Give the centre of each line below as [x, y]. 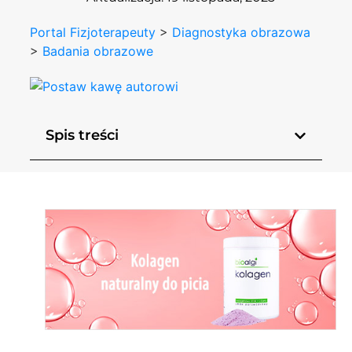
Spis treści [82, 136]
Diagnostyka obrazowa [242, 32]
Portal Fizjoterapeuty [93, 32]
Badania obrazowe [98, 51]
